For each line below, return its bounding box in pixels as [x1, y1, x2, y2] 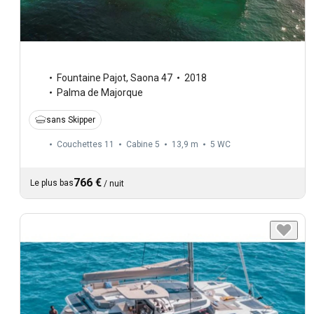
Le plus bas [30, 177, 74, 188]
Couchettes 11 [57, 139, 114, 149]
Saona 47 [130, 71, 172, 83]
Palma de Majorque [57, 86, 143, 98]
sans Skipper [46, 114, 95, 125]
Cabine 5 [126, 139, 160, 149]
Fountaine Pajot [57, 71, 126, 83]
